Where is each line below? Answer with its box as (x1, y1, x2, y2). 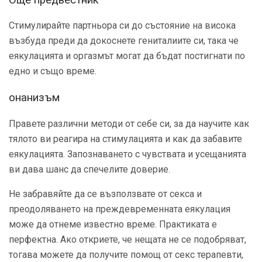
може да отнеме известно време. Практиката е (9, 218, 217, 230)
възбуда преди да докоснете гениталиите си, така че (9, 35, 239, 47)
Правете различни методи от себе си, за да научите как (9, 118, 249, 129)
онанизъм (9, 91, 60, 105)
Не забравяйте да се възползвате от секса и (9, 188, 202, 199)
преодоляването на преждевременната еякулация (9, 203, 230, 215)
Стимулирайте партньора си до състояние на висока (9, 20, 236, 32)
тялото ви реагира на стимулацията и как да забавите (9, 133, 242, 144)
